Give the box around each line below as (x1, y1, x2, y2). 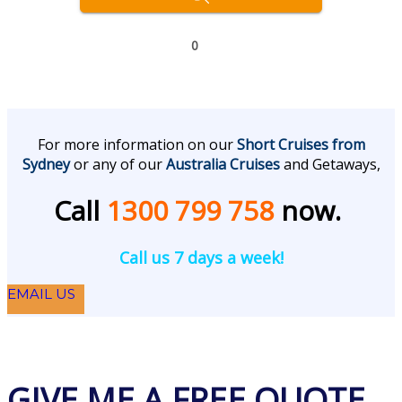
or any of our (73, 153, 166, 174)
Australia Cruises (165, 153, 280, 174)
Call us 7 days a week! (118, 246, 284, 268)
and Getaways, (279, 153, 380, 174)
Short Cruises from (236, 134, 365, 154)
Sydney (22, 153, 70, 174)
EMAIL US (7, 285, 75, 303)
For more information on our (37, 134, 237, 154)
